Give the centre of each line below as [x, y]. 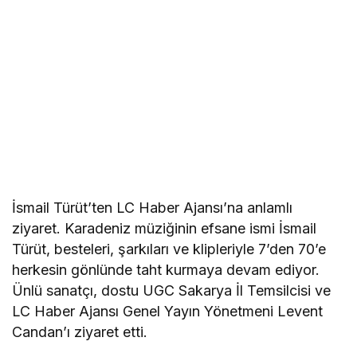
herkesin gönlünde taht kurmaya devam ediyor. [166, 269]
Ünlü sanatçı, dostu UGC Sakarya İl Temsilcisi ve [172, 290]
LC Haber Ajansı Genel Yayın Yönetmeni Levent [168, 311]
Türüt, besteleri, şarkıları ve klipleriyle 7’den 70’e [169, 249]
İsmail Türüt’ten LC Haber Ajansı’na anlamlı [153, 207]
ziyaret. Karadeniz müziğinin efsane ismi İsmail [165, 228]
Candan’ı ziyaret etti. [80, 331]
